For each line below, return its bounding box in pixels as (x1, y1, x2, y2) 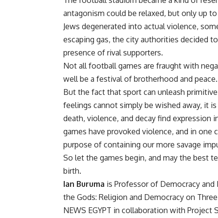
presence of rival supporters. (63, 48, 163, 58)
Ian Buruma (63, 179, 105, 189)
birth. (63, 166, 81, 176)
